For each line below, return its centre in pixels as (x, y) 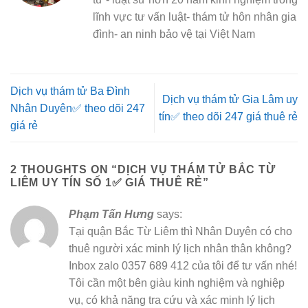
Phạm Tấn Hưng (111, 214)
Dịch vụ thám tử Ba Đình (70, 91)
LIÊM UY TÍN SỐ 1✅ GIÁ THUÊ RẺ (107, 182)
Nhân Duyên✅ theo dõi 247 (78, 108)
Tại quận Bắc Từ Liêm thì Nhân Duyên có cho (180, 231)
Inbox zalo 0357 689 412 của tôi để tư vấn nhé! (183, 265)
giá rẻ (24, 125)
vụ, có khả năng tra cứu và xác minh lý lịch (172, 300)
